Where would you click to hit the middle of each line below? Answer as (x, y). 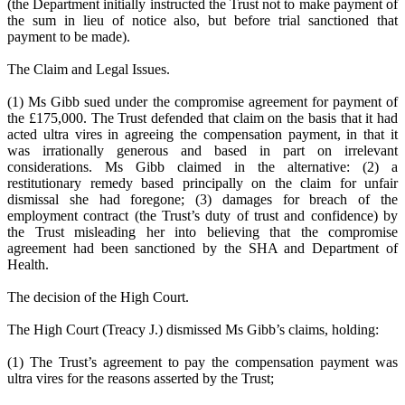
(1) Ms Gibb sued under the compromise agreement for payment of (202, 102)
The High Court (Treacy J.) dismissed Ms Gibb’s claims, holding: (193, 330)
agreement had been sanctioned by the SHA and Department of (202, 249)
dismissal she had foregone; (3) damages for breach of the (202, 200)
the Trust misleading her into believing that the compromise (202, 232)
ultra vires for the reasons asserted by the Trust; (141, 379)
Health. (28, 265)
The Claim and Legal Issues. (89, 70)
